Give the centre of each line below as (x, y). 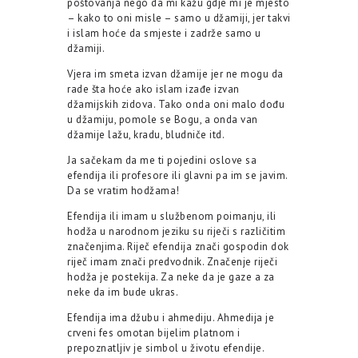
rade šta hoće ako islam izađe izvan (153, 89)
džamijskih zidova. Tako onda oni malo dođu (176, 105)
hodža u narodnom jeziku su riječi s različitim (176, 232)
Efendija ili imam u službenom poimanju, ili (172, 217)
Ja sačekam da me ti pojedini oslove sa (162, 161)
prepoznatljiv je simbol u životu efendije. (165, 348)
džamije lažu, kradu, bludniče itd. (146, 135)
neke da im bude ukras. (123, 292)
